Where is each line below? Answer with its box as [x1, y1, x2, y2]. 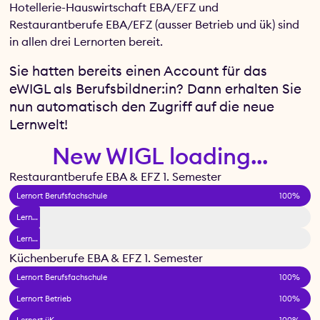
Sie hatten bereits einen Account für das [9, 61, 268, 79]
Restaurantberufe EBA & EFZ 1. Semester [9, 169, 222, 184]
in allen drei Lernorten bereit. [9, 34, 166, 49]
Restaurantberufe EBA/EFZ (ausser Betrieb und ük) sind [9, 17, 300, 32]
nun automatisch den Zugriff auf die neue [9, 97, 275, 115]
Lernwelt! [9, 115, 69, 133]
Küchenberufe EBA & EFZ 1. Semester [9, 250, 204, 265]
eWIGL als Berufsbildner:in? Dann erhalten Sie [9, 79, 302, 97]
